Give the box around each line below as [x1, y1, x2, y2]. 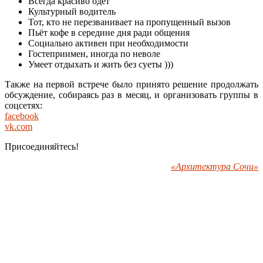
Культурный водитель [28, 6, 116, 17]
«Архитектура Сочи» [171, 161, 258, 172]
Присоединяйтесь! [5, 141, 79, 152]
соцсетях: [5, 100, 42, 111]
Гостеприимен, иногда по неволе [28, 49, 160, 59]
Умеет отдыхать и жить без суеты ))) [28, 59, 173, 70]
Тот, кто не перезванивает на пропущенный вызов [28, 17, 231, 28]
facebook [5, 111, 39, 122]
